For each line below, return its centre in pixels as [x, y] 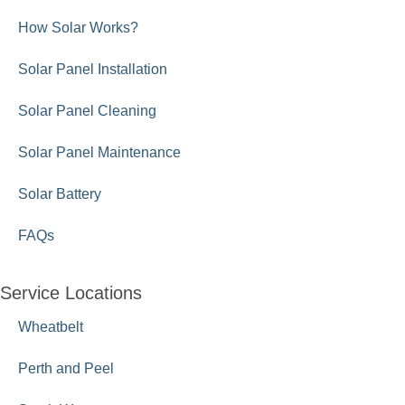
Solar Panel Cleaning [87, 111]
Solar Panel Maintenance [99, 152]
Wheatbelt [51, 327]
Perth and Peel [66, 368]
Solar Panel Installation [93, 69]
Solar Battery [60, 194]
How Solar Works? [78, 28]
